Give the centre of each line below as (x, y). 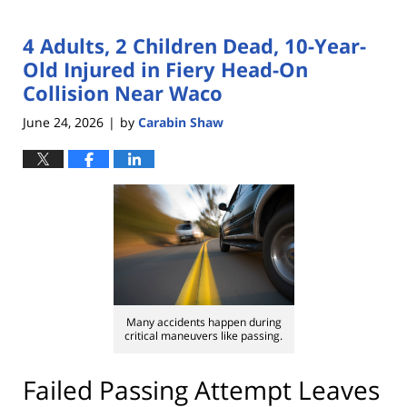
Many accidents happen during (203, 322)
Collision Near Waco (123, 93)
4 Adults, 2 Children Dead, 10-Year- (194, 46)
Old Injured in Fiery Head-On (165, 69)
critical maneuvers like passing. (203, 335)
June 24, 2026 (63, 122)
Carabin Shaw (181, 122)
